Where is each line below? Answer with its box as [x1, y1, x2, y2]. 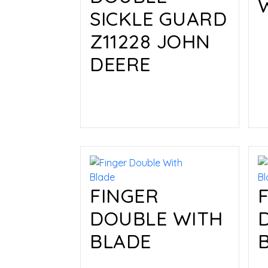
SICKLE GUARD [90, 6, 227, 31]
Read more [108, 90, 154, 102]
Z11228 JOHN [90, 29, 211, 53]
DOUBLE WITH [90, 206, 223, 231]
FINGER [90, 184, 159, 208]
